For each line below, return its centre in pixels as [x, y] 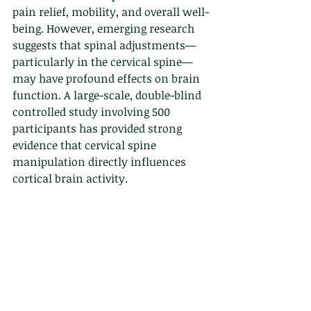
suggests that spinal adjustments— [104, 45]
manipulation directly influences [101, 162]
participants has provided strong [99, 128]
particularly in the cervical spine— [103, 62]
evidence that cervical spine [86, 145]
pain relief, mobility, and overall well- [111, 12]
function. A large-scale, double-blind [108, 95]
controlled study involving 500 [93, 112]
